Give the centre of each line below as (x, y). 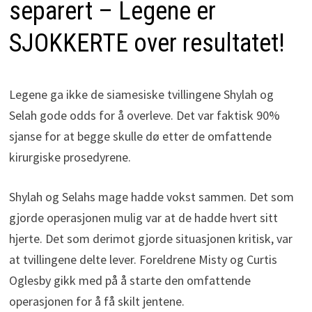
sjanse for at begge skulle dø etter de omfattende (140, 136)
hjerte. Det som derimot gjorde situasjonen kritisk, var (150, 239)
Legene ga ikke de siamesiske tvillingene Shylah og (141, 95)
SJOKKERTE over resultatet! (147, 44)
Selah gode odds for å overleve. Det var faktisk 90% (144, 116)
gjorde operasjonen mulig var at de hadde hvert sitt (143, 218)
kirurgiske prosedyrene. (70, 157)
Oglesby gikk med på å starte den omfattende (130, 281)
